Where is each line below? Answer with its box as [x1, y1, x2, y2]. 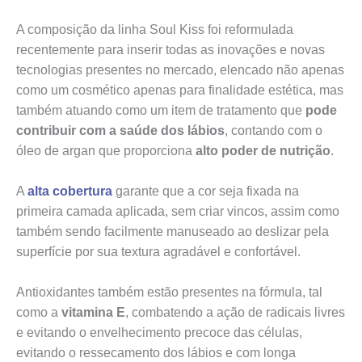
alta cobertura [27, 184, 112, 199]
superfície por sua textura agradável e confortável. [16, 245, 301, 259]
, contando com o [225, 124, 322, 138]
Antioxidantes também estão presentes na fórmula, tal [16, 284, 322, 299]
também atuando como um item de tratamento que [16, 103, 305, 118]
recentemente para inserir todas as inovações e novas [16, 43, 325, 57]
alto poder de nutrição [192, 144, 330, 158]
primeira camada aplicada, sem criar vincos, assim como [16, 204, 339, 219]
